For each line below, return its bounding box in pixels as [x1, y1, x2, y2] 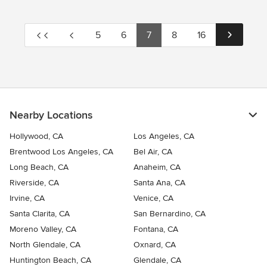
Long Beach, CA [10, 162, 69, 172]
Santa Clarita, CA [10, 208, 70, 219]
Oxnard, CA [133, 239, 176, 250]
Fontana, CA [133, 223, 178, 234]
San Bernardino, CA [133, 208, 206, 219]
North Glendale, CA [10, 239, 80, 250]
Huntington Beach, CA [10, 254, 91, 265]
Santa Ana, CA [133, 177, 185, 188]
